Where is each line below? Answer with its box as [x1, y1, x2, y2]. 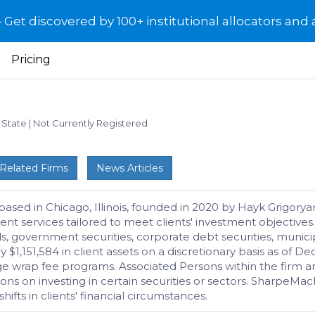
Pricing [11, 53, 51, 66]
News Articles [96, 162, 163, 174]
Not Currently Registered [33, 117, 148, 129]
